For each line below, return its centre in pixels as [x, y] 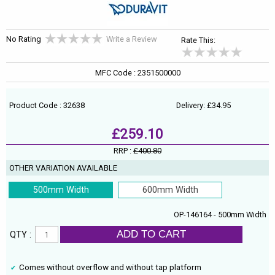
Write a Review [132, 39]
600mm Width [170, 190]
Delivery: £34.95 [203, 106]
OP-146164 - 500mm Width [220, 215]
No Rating [24, 39]
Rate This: [199, 40]
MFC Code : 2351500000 [137, 73]
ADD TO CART [151, 234]
